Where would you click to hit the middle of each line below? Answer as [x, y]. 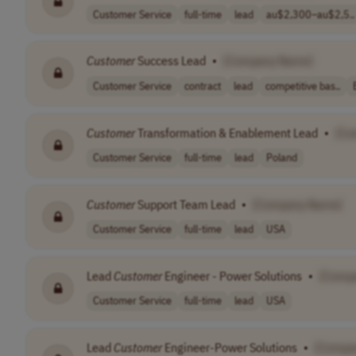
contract [203, 85]
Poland [282, 158]
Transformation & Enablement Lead [226, 132]
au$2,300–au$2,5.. [310, 14]
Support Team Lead [185, 204]
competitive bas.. [303, 85]
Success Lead [170, 61]
